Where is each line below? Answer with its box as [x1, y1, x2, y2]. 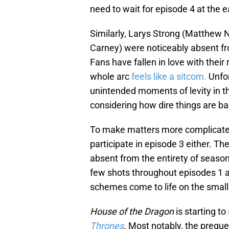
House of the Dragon [90, 205, 174, 217]
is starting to [174, 205, 228, 217]
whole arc [90, 71, 131, 82]
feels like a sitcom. [131, 71, 207, 82]
